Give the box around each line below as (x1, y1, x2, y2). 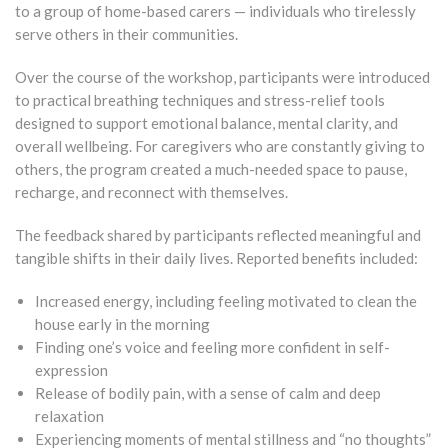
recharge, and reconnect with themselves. (15, 182, 288, 201)
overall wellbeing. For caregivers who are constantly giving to (15, 136, 425, 155)
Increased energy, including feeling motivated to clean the (35, 291, 417, 310)
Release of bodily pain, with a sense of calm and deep (35, 383, 381, 402)
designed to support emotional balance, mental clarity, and (15, 113, 398, 132)
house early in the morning (35, 314, 210, 333)
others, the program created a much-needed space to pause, (15, 159, 407, 178)
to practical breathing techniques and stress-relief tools (15, 90, 385, 109)
